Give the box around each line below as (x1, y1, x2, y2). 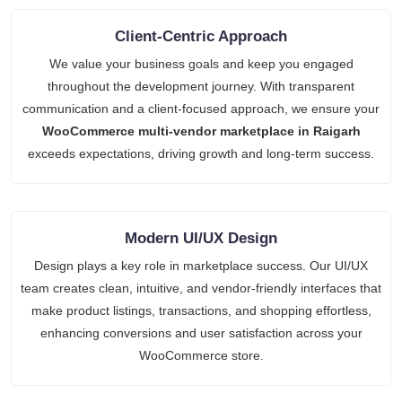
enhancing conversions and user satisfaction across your (39, 325, 363, 340)
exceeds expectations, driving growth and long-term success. (28, 145, 374, 161)
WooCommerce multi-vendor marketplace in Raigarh (41, 123, 361, 138)
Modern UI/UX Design (125, 229, 277, 247)
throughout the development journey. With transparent (48, 78, 354, 93)
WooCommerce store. (138, 347, 264, 363)
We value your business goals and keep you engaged (48, 56, 354, 71)
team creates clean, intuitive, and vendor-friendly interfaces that (21, 280, 381, 295)
